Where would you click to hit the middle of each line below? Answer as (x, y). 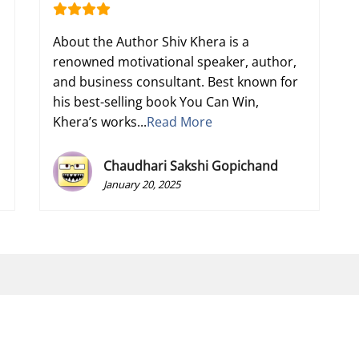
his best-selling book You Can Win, (156, 101)
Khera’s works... (100, 121)
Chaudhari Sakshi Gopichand (191, 165)
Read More (179, 121)
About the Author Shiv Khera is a (151, 41)
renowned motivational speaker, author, (175, 61)
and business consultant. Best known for (175, 81)
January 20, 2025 (142, 184)
